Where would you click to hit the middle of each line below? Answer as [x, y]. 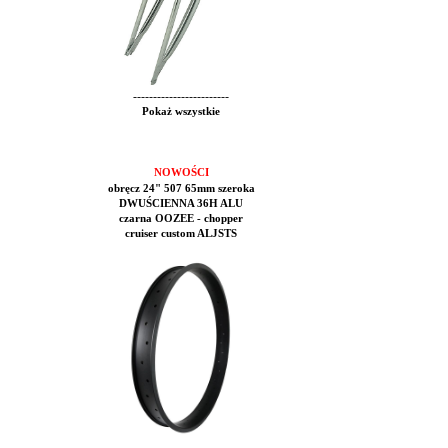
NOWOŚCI [181, 172]
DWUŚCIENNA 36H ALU [181, 203]
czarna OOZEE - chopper [181, 218]
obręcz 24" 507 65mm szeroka [181, 188]
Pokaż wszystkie [181, 111]
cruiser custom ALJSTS [181, 233]
